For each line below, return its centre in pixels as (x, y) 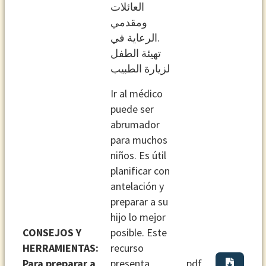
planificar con (140, 170)
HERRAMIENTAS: (60, 248)
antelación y (137, 186)
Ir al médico (136, 93)
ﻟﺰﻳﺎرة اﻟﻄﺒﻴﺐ (140, 68)
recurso (127, 248)
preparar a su (139, 201)
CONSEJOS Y (52, 232)
